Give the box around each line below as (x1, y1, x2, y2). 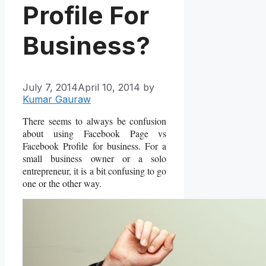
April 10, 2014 (78, 81, 140, 93)
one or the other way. (23, 176, 102, 189)
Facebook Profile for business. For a (23, 139, 167, 152)
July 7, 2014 (23, 81, 78, 93)
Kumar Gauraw (23, 93, 91, 105)
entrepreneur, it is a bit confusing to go (23, 164, 167, 177)
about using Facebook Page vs (23, 126, 167, 140)
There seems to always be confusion (23, 114, 167, 127)
